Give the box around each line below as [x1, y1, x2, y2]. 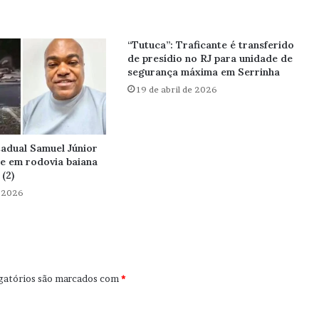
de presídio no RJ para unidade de [127, 52, 293, 66]
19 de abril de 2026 [136, 84, 217, 95]
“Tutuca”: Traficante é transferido [127, 38, 294, 52]
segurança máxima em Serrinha [127, 66, 280, 79]
